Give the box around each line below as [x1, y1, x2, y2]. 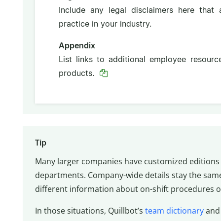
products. [58, 68, 97, 78]
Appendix [58, 40, 95, 51]
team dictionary [145, 205, 204, 216]
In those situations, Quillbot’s [35, 205, 145, 216]
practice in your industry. [58, 19, 151, 29]
